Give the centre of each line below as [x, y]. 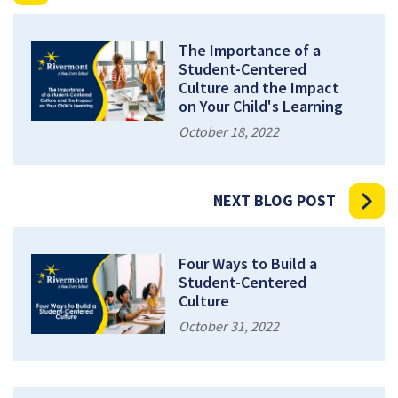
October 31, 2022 [229, 326]
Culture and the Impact [259, 87]
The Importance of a [250, 50]
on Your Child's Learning [261, 106]
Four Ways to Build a [248, 263]
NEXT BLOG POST [275, 200]
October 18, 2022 [229, 131]
